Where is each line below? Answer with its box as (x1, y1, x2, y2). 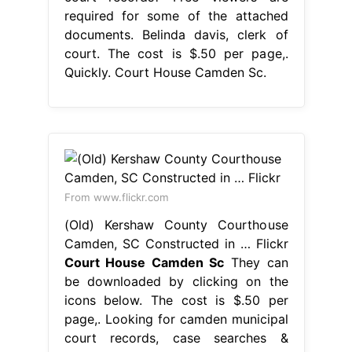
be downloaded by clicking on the (64, 273, 288, 289)
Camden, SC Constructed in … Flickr (64, 235, 288, 251)
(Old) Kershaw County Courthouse (64, 216, 288, 233)
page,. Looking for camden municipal (64, 310, 288, 327)
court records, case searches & (64, 329, 288, 346)
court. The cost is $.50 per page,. (64, 45, 288, 61)
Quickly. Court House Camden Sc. (64, 64, 266, 80)
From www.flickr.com (64, 190, 169, 203)
